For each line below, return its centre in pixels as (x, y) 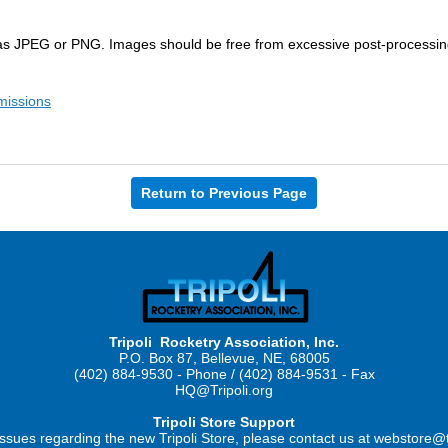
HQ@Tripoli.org (224, 390)
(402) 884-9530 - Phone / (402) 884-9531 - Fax (224, 374)
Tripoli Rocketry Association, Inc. (224, 342)
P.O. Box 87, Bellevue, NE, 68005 (224, 358)
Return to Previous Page (224, 193)
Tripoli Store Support (224, 422)
